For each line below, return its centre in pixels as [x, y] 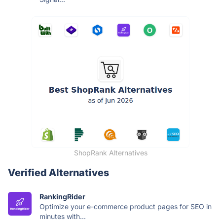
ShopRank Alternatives [110, 152]
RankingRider [62, 196]
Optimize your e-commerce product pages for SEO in [126, 206]
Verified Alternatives [58, 172]
